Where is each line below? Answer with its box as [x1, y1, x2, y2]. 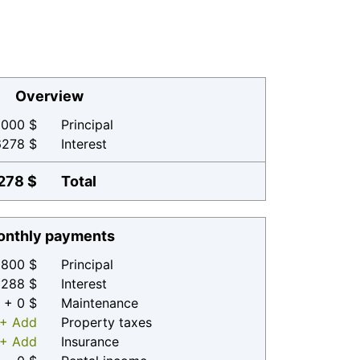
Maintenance [61, 295, 138, 311]
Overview [14, 88, 84, 104]
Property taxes [61, 314, 152, 330]
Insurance [61, 333, 119, 350]
